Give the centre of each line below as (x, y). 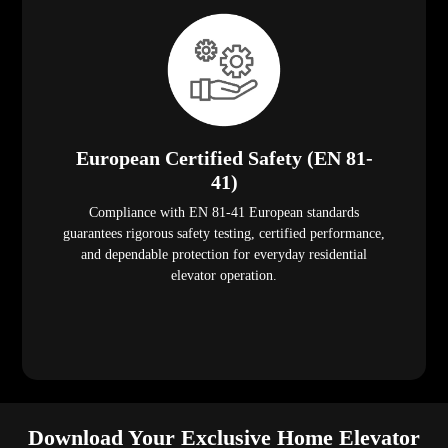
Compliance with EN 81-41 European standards (224, 213)
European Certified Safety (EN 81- (224, 158)
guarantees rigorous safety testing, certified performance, (224, 234)
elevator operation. (224, 276)
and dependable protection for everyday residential (224, 255)
